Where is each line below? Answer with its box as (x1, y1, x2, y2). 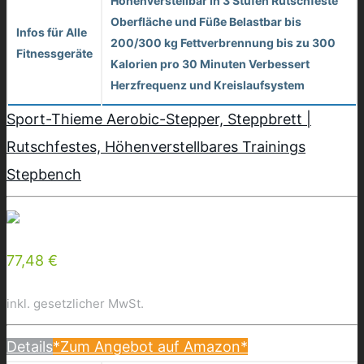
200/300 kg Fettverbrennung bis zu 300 (110, 35, 336, 50)
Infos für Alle (16, 24, 87, 39)
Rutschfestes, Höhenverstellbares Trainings (6, 137, 305, 155)
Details (6, 337, 53, 355)
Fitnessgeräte (16, 45, 93, 60)
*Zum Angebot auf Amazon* (53, 337, 248, 355)
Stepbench (6, 165, 81, 183)
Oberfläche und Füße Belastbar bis (110, 14, 301, 28)
